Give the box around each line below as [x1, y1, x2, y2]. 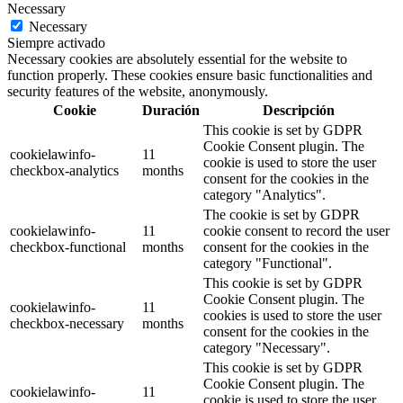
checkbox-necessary [10, 315, 124, 331]
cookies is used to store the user [203, 307, 381, 323]
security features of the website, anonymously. [7, 83, 268, 99]
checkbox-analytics [10, 162, 119, 178]
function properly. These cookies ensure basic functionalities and [7, 67, 372, 83]
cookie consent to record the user [203, 222, 390, 238]
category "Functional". [203, 255, 332, 271]
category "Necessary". [203, 339, 330, 355]
